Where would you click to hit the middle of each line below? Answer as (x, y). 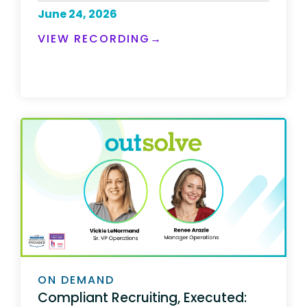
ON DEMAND (76, 280)
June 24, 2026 (77, 14)
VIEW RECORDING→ (100, 39)
